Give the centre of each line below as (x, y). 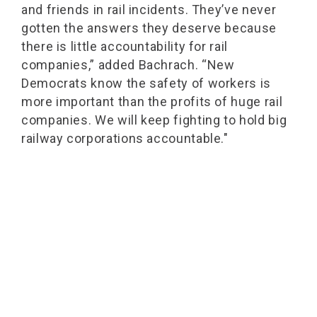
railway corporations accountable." (125, 138)
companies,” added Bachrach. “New (128, 65)
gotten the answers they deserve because (149, 28)
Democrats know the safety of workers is (146, 83)
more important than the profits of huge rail (152, 102)
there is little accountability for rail (125, 46)
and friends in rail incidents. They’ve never (149, 10)
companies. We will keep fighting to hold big (154, 120)
